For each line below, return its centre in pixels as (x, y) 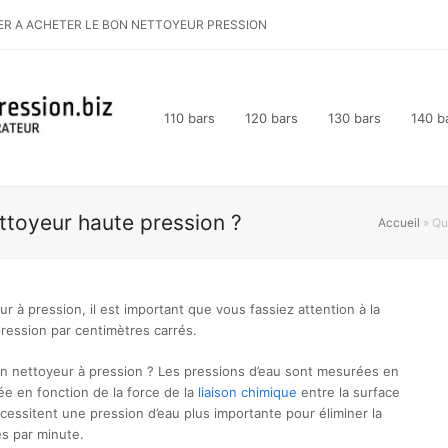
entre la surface (348, 392)
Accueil (399, 222)
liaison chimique (247, 392)
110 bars (189, 118)
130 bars (354, 118)
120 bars (271, 118)
